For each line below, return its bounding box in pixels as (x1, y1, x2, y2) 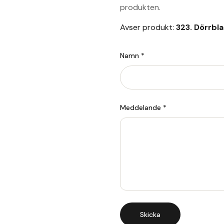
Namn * (120, 51, 144, 60)
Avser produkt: (120, 22, 176, 32)
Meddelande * (120, 103, 166, 112)
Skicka (140, 210, 160, 219)
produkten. (120, 2, 160, 12)
